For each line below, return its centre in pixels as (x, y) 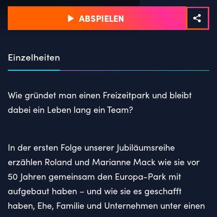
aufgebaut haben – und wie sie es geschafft (95, 191)
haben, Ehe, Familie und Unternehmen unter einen (106, 205)
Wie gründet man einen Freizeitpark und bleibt (100, 95)
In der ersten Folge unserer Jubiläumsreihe (91, 147)
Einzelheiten (34, 56)
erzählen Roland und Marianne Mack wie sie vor (104, 162)
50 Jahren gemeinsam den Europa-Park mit (94, 176)
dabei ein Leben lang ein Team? (70, 109)
